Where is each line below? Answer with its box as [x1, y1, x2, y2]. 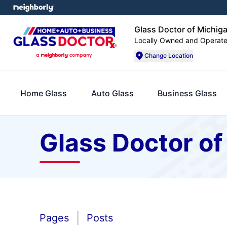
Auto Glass [91, 88, 134, 98]
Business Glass [158, 88, 217, 98]
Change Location [144, 52, 193, 59]
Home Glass [20, 88, 67, 98]
